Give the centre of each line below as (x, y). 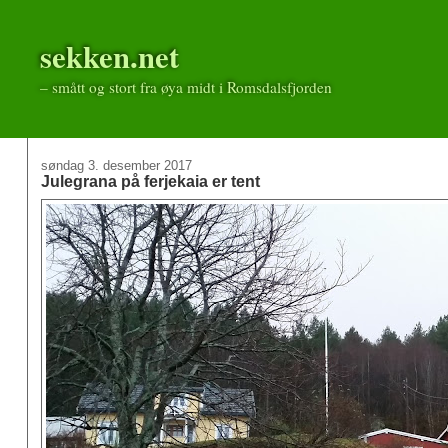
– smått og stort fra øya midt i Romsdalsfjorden (185, 87)
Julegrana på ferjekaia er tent (150, 180)
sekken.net (109, 56)
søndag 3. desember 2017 (116, 165)
